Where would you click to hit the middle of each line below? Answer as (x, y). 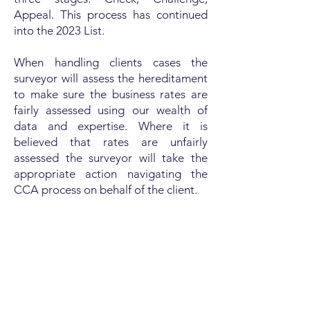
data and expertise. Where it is (111, 126)
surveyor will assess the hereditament (111, 78)
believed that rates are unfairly (111, 142)
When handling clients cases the (111, 62)
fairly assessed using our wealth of (111, 110)
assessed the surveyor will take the (111, 158)
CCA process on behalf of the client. (106, 190)
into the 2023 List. (59, 30)
